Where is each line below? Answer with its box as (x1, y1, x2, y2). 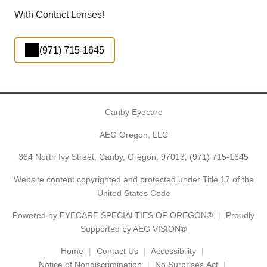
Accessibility (150, 246, 196, 256)
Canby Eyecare (104, 107, 163, 117)
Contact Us (96, 246, 138, 256)
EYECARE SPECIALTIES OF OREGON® (60, 210, 213, 220)
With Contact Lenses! (14, 10, 104, 20)
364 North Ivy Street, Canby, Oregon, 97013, (18, 152, 190, 162)
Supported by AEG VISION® (80, 223, 187, 234)
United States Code (97, 188, 170, 198)
